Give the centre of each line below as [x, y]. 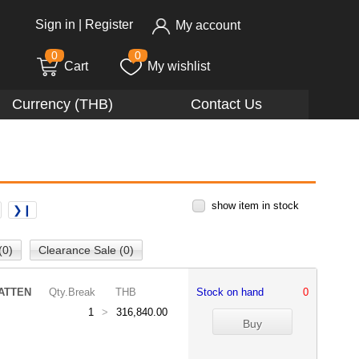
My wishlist [179, 67]
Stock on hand [236, 292]
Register [109, 24]
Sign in [55, 24]
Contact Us [226, 104]
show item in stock [255, 206]
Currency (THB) [62, 104]
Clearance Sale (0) [86, 250]
